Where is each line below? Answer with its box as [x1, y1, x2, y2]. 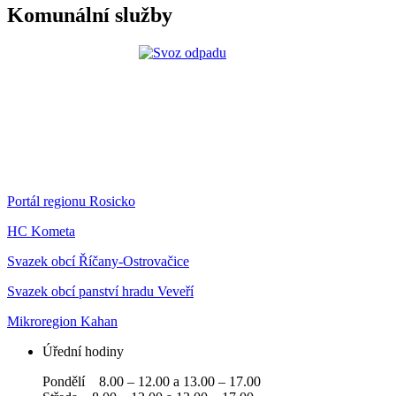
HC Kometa [7, 224, 75, 240]
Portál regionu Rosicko [7, 194, 135, 209]
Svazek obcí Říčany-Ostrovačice [7, 254, 189, 270]
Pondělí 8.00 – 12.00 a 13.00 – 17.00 [42, 374, 261, 390]
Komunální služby [7, 4, 172, 27]
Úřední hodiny [42, 344, 124, 360]
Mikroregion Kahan [7, 314, 118, 330]
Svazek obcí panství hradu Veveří [7, 284, 194, 300]
